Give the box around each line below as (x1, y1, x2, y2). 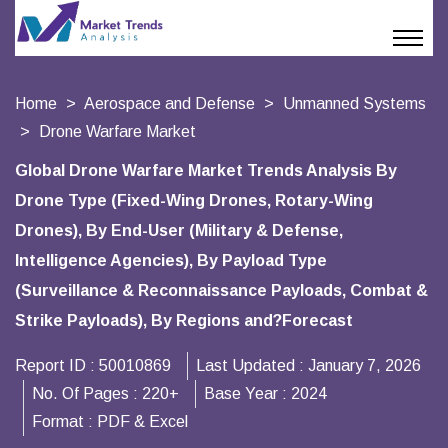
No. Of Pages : (32, 385, 142, 402)
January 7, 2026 (308, 357, 421, 374)
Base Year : (204, 385, 291, 402)
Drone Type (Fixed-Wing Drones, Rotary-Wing (15, 192, 373, 209)
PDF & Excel (97, 413, 188, 430)
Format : (32, 413, 97, 430)
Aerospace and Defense (84, 95, 255, 112)
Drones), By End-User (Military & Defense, (15, 222, 343, 239)
